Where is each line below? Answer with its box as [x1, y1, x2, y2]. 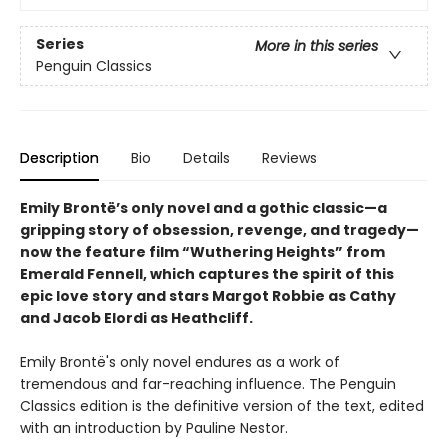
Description [20, 147, 99, 168]
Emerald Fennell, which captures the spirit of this [20, 263, 394, 284]
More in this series [255, 36, 378, 57]
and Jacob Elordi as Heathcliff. [20, 307, 253, 328]
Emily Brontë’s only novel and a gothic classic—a [20, 197, 387, 218]
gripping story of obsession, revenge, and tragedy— [20, 219, 419, 240]
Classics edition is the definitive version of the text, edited [20, 395, 424, 416]
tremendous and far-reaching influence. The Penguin [20, 373, 396, 394]
